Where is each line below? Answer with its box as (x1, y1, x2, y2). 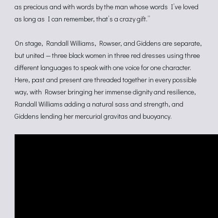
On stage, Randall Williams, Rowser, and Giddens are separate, (15, 38, 202, 48)
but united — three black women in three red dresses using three (15, 51, 200, 60)
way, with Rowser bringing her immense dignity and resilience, (15, 87, 196, 96)
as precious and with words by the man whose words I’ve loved (15, 2, 199, 11)
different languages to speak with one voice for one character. (15, 63, 191, 72)
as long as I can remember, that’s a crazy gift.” (15, 14, 150, 23)
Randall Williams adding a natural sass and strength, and (15, 99, 183, 109)
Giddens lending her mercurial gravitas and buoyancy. (15, 111, 172, 121)
